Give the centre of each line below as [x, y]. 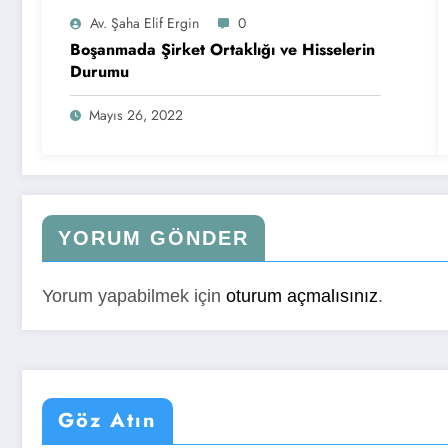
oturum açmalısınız [302, 296]
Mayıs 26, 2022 [136, 115]
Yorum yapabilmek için [134, 296]
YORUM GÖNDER [153, 238]
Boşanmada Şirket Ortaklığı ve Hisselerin [222, 50]
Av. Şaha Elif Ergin [144, 23]
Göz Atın [107, 421]
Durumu [99, 72]
